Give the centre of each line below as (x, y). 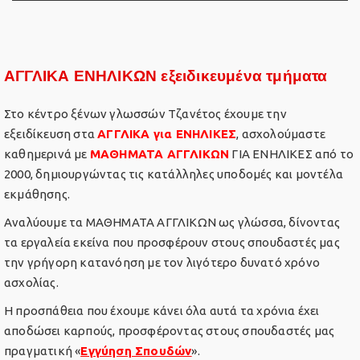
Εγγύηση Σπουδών (136, 351)
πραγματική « (43, 351)
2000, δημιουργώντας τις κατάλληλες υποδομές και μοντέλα (174, 174)
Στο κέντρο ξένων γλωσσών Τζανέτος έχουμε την (145, 114)
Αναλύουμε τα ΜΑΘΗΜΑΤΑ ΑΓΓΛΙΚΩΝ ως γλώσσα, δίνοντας (172, 222)
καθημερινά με (47, 154)
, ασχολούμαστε (281, 134)
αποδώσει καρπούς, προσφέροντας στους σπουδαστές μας (170, 331)
